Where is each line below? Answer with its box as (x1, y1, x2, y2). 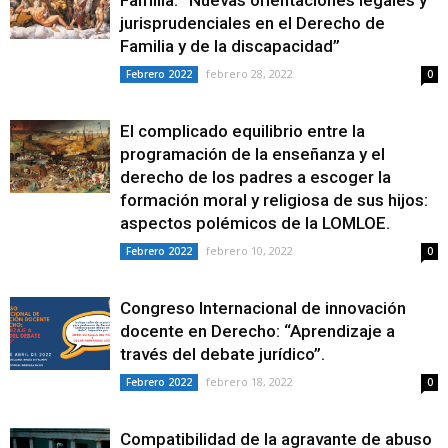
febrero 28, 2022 (206, 66, 293, 81)
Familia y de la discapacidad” (120, 36, 340, 56)
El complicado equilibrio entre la (120, 121, 365, 141)
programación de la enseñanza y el (120, 144, 385, 164)
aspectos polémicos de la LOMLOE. (120, 213, 390, 233)
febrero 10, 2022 (206, 243, 293, 258)
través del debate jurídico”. (120, 344, 325, 364)
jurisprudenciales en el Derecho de (120, 13, 385, 33)
